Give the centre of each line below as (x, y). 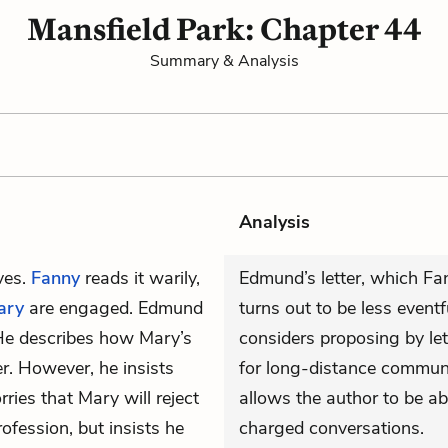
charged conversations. (331, 428)
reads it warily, (140, 278)
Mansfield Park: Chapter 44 (224, 29)
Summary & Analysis (224, 61)
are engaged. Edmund (113, 308)
